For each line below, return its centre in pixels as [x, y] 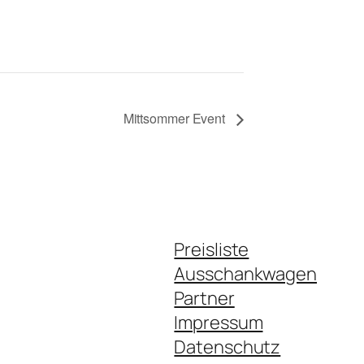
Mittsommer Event [175, 119]
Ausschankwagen [245, 273]
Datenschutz [227, 347]
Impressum [219, 322]
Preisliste [212, 249]
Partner [204, 298]
